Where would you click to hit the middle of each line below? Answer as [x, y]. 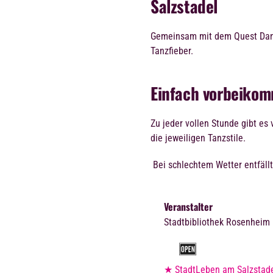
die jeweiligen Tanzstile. [198, 138]
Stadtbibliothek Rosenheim [217, 222]
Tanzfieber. [172, 51]
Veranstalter [188, 207]
